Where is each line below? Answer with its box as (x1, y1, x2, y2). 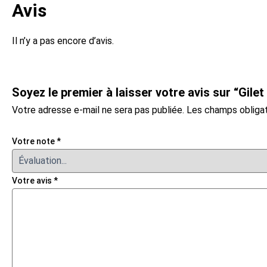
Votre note (12, 136, 57, 147)
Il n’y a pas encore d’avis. (12, 35, 114, 46)
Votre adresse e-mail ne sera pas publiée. (12, 104, 184, 116)
